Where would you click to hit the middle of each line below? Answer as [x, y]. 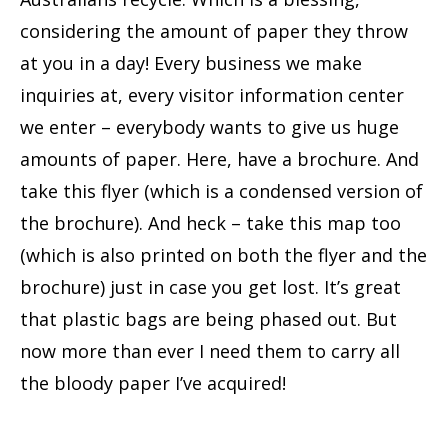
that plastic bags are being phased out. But [208, 318]
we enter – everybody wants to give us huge [209, 126]
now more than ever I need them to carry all [210, 350]
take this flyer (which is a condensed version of [221, 190]
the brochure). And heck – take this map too [210, 222]
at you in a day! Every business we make [191, 62]
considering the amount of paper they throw [214, 30]
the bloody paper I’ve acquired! [153, 382]
